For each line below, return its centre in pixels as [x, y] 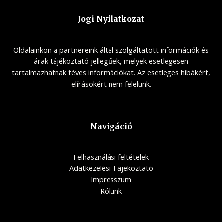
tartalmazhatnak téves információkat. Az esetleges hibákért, [111, 73]
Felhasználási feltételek [111, 157]
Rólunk [111, 191]
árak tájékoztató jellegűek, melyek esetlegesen [111, 61]
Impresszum [111, 180]
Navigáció [111, 126]
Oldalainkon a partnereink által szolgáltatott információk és [111, 50]
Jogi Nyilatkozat [111, 19]
